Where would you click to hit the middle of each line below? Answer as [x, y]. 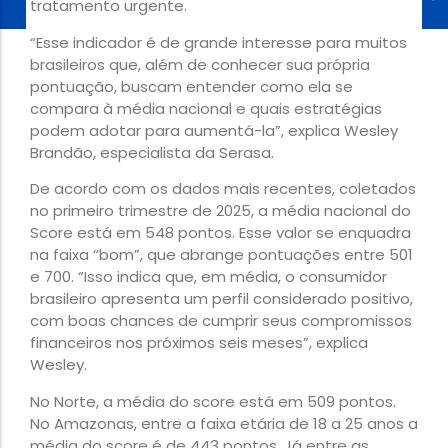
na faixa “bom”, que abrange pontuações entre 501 [221, 255]
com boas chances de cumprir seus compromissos [221, 321]
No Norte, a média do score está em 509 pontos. [213, 401]
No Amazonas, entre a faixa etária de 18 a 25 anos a [224, 423]
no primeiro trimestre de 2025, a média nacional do [220, 211]
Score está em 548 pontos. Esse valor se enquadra [220, 233]
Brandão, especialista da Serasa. [152, 152]
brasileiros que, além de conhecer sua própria [200, 64]
